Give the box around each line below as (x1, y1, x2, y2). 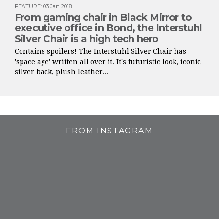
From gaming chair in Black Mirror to (15, 11, 192, 23)
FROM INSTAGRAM (66, 126, 153, 136)
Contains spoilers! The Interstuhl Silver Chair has (15, 47, 186, 56)
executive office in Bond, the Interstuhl (15, 22, 202, 34)
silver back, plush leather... (15, 68, 109, 76)
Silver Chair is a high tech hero (15, 33, 159, 45)
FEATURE (15, 3, 41, 10)
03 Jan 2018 (43, 3, 72, 10)
